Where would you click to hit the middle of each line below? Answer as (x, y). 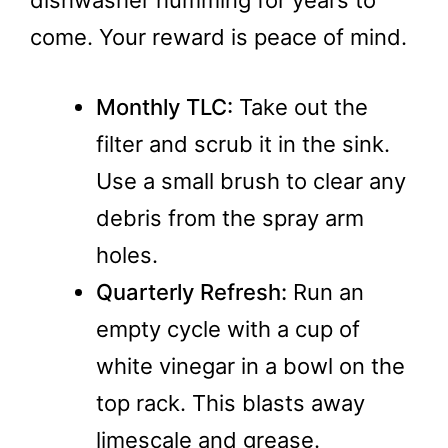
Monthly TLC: (164, 106)
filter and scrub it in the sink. (243, 143)
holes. (127, 254)
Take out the (300, 106)
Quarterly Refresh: (191, 291)
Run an (325, 291)
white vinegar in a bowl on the (250, 365)
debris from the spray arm (230, 217)
